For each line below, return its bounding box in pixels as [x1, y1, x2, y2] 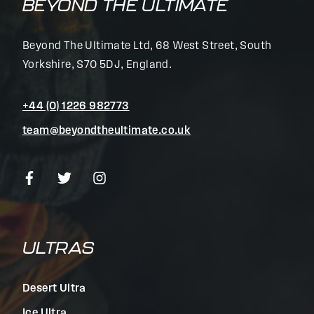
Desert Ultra [22, 283, 86, 294]
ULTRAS [22, 238, 95, 257]
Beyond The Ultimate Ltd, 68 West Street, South [22, 41, 272, 52]
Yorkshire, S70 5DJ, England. [22, 60, 172, 71]
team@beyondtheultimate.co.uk [22, 125, 191, 137]
